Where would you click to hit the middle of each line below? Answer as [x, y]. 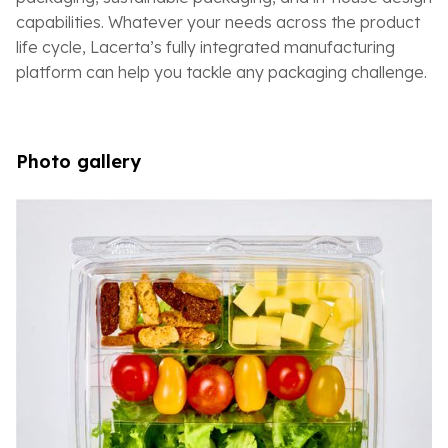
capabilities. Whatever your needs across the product [218, 21]
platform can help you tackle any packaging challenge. [221, 71]
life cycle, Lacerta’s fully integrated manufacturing [205, 46]
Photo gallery [78, 161]
